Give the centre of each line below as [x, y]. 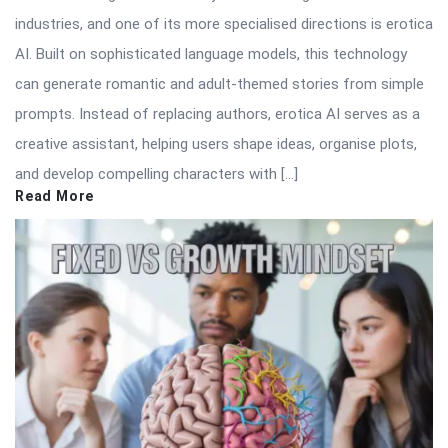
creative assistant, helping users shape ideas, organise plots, [216, 143]
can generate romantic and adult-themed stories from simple [219, 83]
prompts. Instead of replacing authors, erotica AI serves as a [217, 113]
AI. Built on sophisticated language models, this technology [211, 53]
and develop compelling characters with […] [156, 173]
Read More [55, 195]
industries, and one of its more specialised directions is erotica [224, 23]
